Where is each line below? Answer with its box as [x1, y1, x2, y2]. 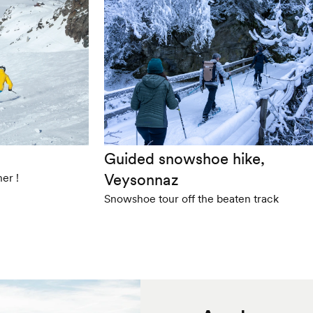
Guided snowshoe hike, [103, 149, 265, 169]
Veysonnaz [103, 170, 179, 190]
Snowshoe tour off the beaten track [103, 191, 279, 206]
